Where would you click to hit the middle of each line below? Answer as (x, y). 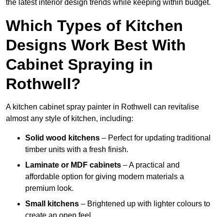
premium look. (49, 188)
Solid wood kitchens (62, 138)
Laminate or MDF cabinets (73, 165)
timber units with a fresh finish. (77, 150)
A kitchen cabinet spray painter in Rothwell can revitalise (102, 107)
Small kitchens (52, 204)
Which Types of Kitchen (94, 26)
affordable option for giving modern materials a (105, 177)
